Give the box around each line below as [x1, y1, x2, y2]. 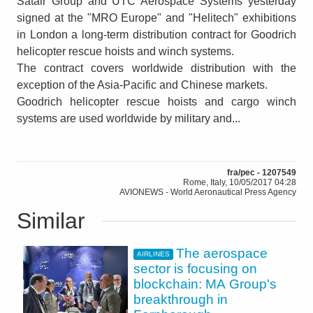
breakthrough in [133, 291, 228, 307]
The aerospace [176, 245, 268, 261]
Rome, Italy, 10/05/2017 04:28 [183, 177, 296, 187]
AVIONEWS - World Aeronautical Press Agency [119, 187, 296, 197]
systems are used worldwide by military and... [17, 112, 240, 124]
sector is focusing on [133, 261, 257, 276]
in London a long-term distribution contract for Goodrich [17, 28, 296, 41]
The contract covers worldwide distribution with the [17, 61, 296, 74]
